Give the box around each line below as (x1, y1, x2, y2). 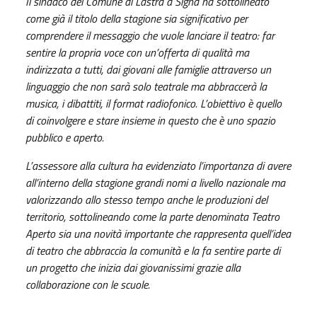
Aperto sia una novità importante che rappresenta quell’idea (25, 224, 291, 242)
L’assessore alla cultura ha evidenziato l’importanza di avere (25, 156, 291, 174)
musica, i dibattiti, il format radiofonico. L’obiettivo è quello (25, 94, 282, 112)
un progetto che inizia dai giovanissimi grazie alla (25, 258, 241, 276)
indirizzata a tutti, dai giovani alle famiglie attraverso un (25, 60, 271, 78)
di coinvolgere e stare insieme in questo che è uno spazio (25, 111, 275, 129)
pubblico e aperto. (25, 128, 107, 146)
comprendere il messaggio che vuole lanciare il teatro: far (25, 26, 275, 44)
